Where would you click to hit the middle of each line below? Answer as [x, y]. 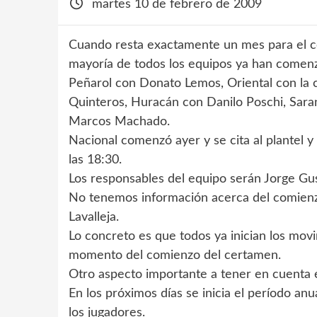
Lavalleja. [94, 217]
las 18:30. [95, 160]
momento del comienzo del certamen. [175, 255]
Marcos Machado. [119, 122]
